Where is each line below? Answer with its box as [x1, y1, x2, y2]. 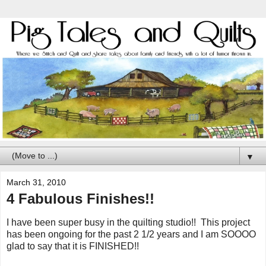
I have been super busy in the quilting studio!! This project [7, 217, 250, 227]
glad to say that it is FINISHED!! [7, 240, 139, 251]
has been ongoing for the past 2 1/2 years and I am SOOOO [7, 229, 256, 239]
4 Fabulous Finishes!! [7, 190, 154, 207]
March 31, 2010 [7, 177, 66, 187]
